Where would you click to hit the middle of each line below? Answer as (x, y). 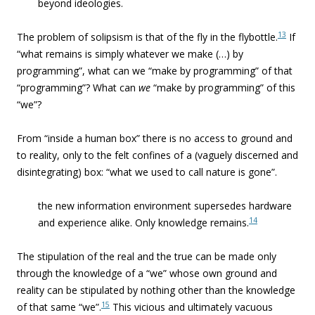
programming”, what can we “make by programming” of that (155, 71)
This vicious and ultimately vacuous (193, 307)
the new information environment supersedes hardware (165, 206)
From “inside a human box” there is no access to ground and (155, 138)
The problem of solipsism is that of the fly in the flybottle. (147, 37)
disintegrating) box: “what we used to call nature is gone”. (147, 172)
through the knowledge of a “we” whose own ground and (147, 273)
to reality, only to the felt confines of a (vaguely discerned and (157, 155)
